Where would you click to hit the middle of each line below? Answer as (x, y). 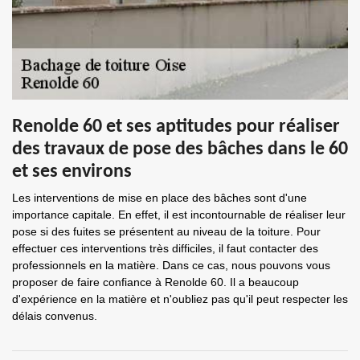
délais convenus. (55, 316)
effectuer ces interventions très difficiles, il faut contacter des (165, 248)
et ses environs (72, 172)
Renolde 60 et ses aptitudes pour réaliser (176, 127)
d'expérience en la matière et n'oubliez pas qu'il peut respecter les (180, 299)
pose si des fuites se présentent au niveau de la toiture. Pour (166, 231)
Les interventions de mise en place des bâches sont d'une (160, 198)
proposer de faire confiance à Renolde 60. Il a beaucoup (155, 282)
